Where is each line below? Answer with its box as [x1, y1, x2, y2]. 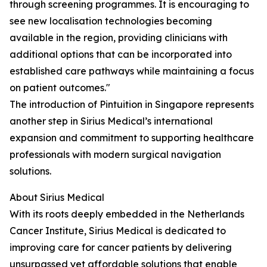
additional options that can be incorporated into [10, 48, 232, 60]
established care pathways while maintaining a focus [10, 65, 254, 77]
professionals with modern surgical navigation [10, 148, 221, 160]
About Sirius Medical [10, 191, 104, 203]
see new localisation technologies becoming [10, 15, 212, 27]
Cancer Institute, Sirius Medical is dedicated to [10, 225, 226, 237]
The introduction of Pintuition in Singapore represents [10, 98, 254, 110]
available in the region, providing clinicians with [10, 32, 228, 44]
